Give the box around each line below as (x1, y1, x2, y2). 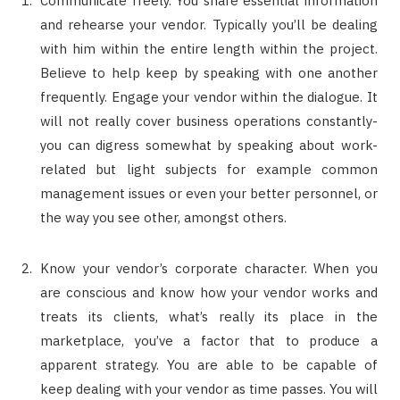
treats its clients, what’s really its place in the (40, 307, 378, 325)
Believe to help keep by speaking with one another (40, 63, 378, 81)
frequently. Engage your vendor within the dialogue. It (40, 87, 378, 105)
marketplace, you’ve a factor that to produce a (40, 331, 378, 349)
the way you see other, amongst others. (40, 208, 287, 226)
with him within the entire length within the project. (40, 39, 378, 57)
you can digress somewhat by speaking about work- (40, 136, 378, 154)
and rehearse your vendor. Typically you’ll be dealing (40, 15, 378, 33)
